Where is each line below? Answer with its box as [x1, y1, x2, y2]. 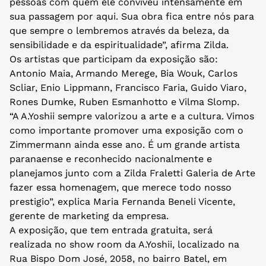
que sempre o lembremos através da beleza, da [9, 25, 229, 37]
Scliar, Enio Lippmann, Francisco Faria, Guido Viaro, [9, 82, 246, 94]
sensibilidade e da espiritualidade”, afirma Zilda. [9, 39, 229, 51]
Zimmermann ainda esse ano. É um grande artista [9, 139, 240, 151]
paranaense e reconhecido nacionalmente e [9, 153, 212, 165]
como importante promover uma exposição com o [9, 125, 243, 137]
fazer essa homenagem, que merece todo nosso [9, 182, 232, 194]
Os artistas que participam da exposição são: [9, 53, 218, 65]
